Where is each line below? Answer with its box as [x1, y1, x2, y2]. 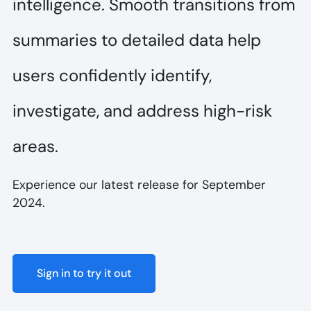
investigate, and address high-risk [12, 99, 272, 121]
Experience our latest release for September [12, 176, 266, 192]
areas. [12, 135, 58, 157]
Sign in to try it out [36, 266, 131, 281]
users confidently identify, [12, 64, 212, 86]
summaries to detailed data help [12, 28, 261, 51]
